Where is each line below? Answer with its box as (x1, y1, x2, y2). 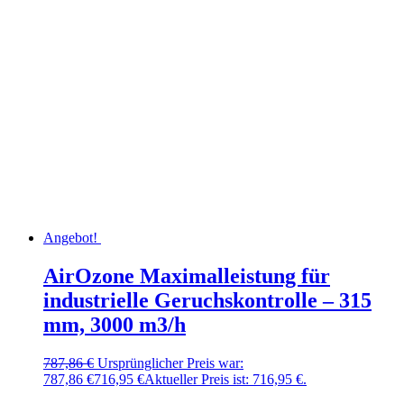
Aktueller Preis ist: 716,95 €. (144, 372, 307, 388)
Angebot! (43, 230, 97, 246)
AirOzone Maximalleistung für (43, 264, 330, 289)
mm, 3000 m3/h (43, 313, 186, 337)
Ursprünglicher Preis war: (97, 355, 243, 372)
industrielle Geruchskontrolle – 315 (43, 289, 372, 313)
